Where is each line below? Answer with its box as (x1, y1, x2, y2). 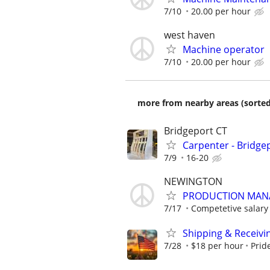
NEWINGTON (164, 174, 222, 188)
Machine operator (183, 42, 265, 56)
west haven (164, 28, 215, 42)
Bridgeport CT (164, 124, 227, 137)
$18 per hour (191, 240, 243, 252)
